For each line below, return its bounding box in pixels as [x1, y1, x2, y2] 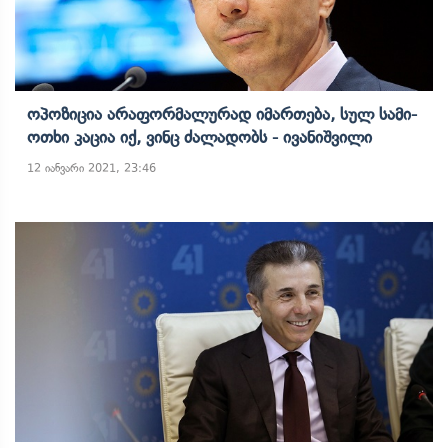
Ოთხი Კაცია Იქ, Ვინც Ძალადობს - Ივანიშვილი [27, 127, 372, 147]
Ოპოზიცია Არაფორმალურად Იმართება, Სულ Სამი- [27, 104, 417, 124]
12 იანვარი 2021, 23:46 [27, 161, 156, 175]
